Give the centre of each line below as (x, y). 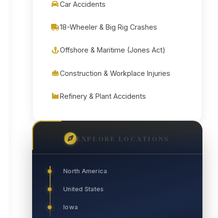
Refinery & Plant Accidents (103, 96)
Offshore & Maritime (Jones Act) (113, 50)
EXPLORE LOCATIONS (123, 138)
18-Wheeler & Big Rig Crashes (109, 27)
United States (84, 189)
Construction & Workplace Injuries (115, 73)
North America (85, 171)
